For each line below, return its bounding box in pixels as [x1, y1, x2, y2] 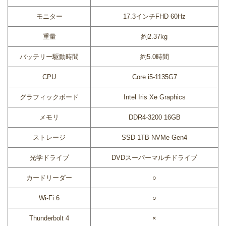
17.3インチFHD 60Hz [123, 12, 186, 20]
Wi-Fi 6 [39, 194, 60, 202]
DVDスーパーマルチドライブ [111, 153, 197, 161]
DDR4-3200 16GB [128, 113, 181, 121]
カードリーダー [26, 174, 72, 182]
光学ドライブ [29, 153, 69, 161]
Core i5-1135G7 [132, 73, 177, 81]
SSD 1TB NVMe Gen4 [122, 133, 187, 141]
